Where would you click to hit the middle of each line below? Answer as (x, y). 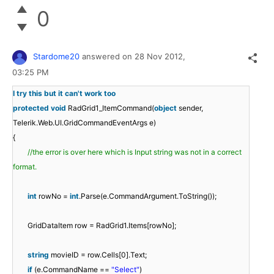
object (165, 108)
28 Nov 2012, (161, 57)
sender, (191, 108)
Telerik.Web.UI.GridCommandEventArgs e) (84, 122)
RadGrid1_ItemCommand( (111, 108)
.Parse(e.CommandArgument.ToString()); (148, 196)
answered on (108, 57)
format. (25, 166)
